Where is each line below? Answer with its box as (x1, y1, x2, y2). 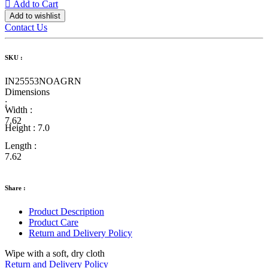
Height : (5, 122, 38, 133)
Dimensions (5, 86, 50, 97)
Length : (5, 140, 36, 151)
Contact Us (5, 22, 47, 32)
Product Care (29, 217, 78, 227)
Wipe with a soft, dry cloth (5, 248, 105, 258)
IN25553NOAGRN (5, 75, 81, 86)
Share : (5, 184, 26, 191)
